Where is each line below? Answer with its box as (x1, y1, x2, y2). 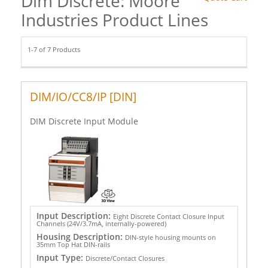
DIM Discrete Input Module (30, 115, 138, 127)
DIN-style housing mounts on (124, 232, 216, 242)
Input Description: (36, 209, 113, 221)
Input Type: (36, 251, 86, 263)
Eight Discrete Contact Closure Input (112, 211, 224, 221)
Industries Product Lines (21, 8, 208, 31)
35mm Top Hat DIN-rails (36, 239, 110, 249)
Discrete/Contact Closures (85, 253, 165, 263)
